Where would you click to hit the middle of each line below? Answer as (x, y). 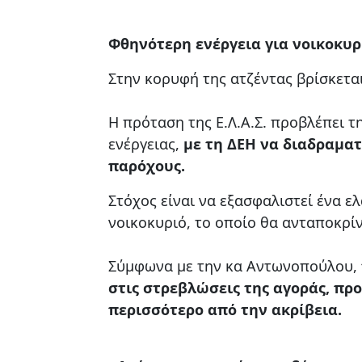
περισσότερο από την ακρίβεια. (225, 309)
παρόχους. (147, 165)
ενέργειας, (146, 143)
